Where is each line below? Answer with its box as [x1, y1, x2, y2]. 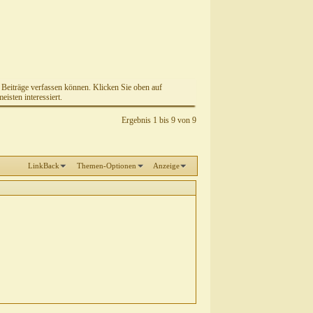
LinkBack [28, 161, 60, 170]
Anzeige [153, 161, 180, 170]
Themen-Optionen [76, 161, 136, 170]
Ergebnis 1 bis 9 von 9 [122, 115, 196, 125]
